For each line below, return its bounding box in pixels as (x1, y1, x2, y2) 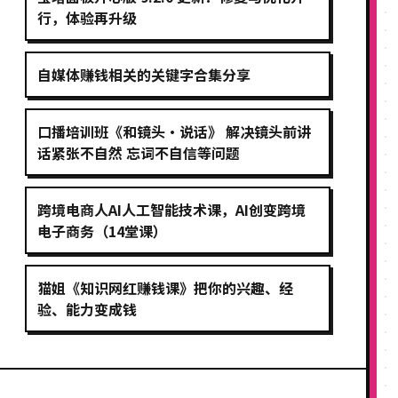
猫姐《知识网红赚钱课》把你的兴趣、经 (37, 277, 293, 298)
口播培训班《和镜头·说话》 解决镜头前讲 (37, 121, 311, 142)
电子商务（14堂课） (37, 220, 167, 242)
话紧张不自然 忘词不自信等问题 (37, 142, 240, 163)
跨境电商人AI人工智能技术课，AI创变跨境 (37, 199, 306, 220)
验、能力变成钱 (37, 298, 137, 320)
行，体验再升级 (37, 7, 137, 28)
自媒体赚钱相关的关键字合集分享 (37, 64, 251, 85)
